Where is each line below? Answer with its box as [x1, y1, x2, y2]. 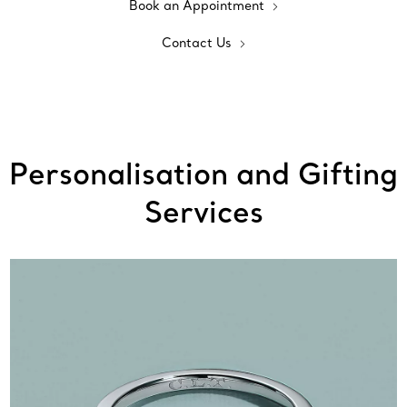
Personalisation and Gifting [9, 154, 398, 192]
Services [144, 193, 263, 230]
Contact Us [161, 35, 235, 51]
